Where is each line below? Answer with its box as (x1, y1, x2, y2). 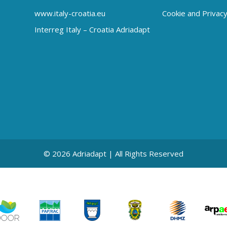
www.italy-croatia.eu (34, 8, 105, 19)
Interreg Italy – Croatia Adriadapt (34, 24, 150, 35)
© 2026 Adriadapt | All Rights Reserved (44, 148, 183, 159)
